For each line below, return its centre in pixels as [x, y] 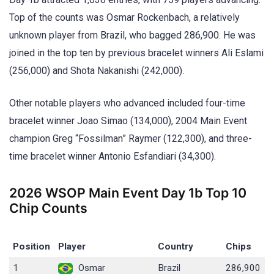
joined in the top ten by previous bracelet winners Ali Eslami [136, 53]
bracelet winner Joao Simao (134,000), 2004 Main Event [128, 120]
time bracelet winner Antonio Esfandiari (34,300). [113, 156]
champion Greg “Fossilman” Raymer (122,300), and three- [131, 138]
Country [176, 247]
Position [32, 247]
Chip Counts [48, 208]
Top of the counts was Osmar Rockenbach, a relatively [124, 18]
